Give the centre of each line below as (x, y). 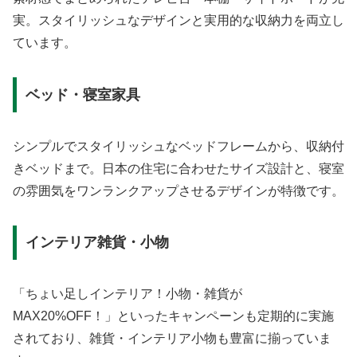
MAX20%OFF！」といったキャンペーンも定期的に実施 (173, 316)
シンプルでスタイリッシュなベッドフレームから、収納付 (178, 146)
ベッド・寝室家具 (82, 94)
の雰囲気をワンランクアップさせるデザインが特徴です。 (178, 190)
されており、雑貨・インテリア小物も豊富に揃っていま (172, 339)
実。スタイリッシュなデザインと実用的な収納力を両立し (178, 21)
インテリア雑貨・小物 (97, 243)
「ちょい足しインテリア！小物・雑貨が (127, 294)
